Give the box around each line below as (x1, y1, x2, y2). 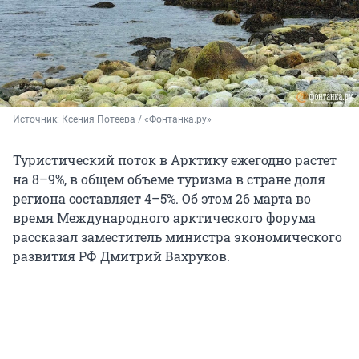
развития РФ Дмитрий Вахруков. (13, 248, 230, 265)
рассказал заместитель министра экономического (13, 228, 342, 246)
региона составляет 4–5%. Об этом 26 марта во (13, 190, 311, 208)
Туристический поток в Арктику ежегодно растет (13, 151, 337, 169)
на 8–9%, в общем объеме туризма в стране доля (13, 171, 325, 188)
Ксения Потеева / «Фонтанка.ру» (62, 114, 212, 126)
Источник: (13, 114, 62, 126)
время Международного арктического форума (13, 209, 316, 227)
